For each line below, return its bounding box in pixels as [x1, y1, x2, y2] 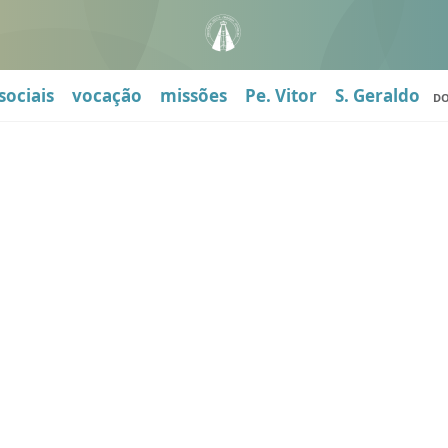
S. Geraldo [335, 83, 420, 107]
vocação [72, 83, 142, 107]
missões [160, 83, 227, 107]
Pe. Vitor [245, 83, 317, 107]
